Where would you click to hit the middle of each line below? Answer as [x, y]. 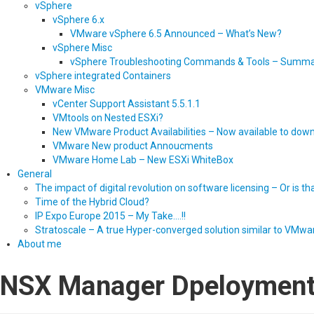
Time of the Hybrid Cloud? [92, 202]
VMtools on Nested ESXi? [108, 118]
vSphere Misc [82, 48]
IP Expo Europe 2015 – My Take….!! [110, 216]
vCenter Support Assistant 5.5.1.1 [127, 104]
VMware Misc [65, 90]
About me [40, 244]
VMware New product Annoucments [133, 146]
